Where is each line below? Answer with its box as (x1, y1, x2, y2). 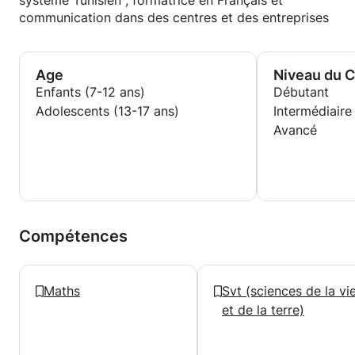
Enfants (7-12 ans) (36, 84, 145, 100)
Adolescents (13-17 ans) (36, 103, 179, 119)
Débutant (273, 84, 329, 100)
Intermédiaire (273, 103, 352, 119)
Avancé (273, 122, 317, 138)
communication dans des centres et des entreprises (19, 10, 329, 25)
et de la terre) (222, 302, 304, 318)
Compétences (19, 227, 128, 246)
